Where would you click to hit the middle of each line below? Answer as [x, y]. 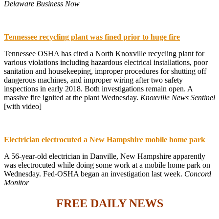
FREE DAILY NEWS [109, 203]
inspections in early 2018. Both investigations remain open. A [98, 88]
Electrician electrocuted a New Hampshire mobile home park [105, 139]
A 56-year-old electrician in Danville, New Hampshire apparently [105, 156]
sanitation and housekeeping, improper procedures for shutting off [105, 71]
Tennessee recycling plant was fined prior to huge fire [92, 37]
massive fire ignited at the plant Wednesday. [72, 97]
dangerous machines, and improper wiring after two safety [93, 80]
